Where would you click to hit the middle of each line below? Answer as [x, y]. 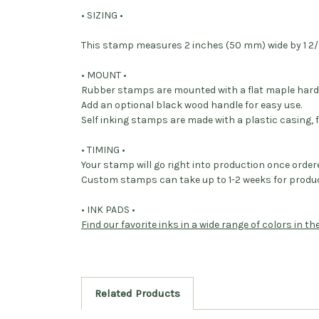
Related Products [137, 294]
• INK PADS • [108, 210]
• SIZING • [102, 16]
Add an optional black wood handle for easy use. [192, 105]
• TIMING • [103, 150]
